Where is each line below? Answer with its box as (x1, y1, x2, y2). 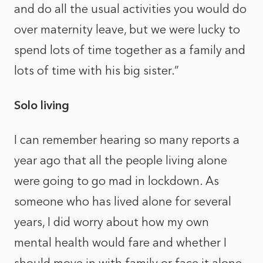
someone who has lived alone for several (14, 194, 231, 208)
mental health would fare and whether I (14, 235, 227, 249)
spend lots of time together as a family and (14, 43, 245, 57)
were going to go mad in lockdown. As (14, 174, 219, 188)
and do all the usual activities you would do (14, 2, 247, 16)
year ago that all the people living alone (14, 153, 227, 167)
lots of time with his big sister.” (14, 63, 179, 77)
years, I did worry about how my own (14, 215, 209, 229)
